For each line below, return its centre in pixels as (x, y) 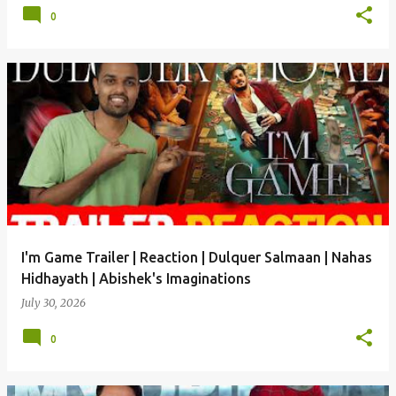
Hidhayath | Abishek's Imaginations (136, 278)
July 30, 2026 (53, 303)
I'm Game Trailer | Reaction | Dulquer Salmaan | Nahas (197, 257)
